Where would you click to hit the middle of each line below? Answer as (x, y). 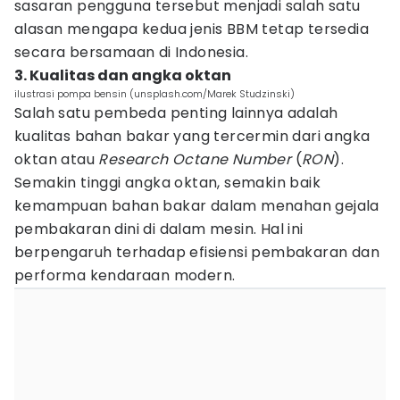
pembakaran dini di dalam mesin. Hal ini (159, 229)
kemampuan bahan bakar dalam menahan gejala (197, 206)
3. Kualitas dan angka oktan (123, 75)
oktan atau (57, 159)
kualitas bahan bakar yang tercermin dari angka (192, 136)
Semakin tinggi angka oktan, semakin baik (167, 183)
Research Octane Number (195, 159)
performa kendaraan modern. (125, 275)
